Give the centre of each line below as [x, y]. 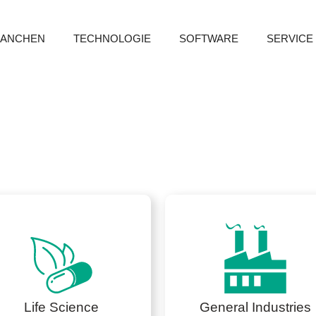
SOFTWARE [209, 38]
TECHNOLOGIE [113, 38]
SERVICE [290, 38]
